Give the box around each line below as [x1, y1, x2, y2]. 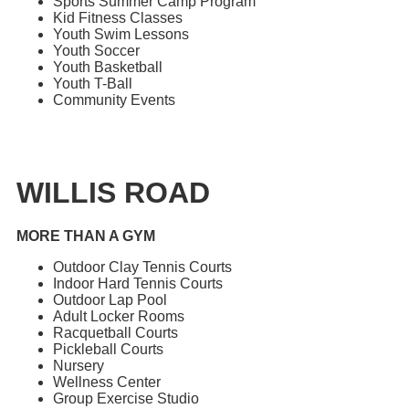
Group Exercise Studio [53, 391, 199, 407]
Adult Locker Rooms [53, 309, 184, 325]
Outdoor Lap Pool [53, 292, 167, 309]
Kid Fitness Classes [53, 10, 183, 26]
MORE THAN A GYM [16, 228, 155, 245]
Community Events [53, 92, 175, 109]
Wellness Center [53, 374, 161, 391]
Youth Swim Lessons [53, 26, 189, 43]
